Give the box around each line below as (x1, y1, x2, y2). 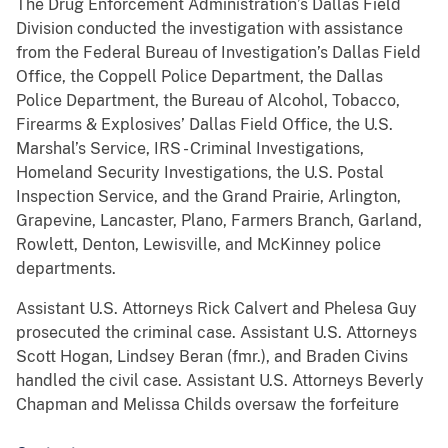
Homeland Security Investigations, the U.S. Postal (16, 163, 384, 183)
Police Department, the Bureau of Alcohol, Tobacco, (16, 91, 400, 111)
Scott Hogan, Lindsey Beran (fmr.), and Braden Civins (16, 347, 408, 367)
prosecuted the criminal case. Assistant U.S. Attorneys (16, 323, 417, 343)
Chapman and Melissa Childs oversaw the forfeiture (16, 395, 399, 415)
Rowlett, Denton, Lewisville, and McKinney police (16, 235, 381, 255)
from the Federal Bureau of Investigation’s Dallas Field (16, 43, 421, 63)
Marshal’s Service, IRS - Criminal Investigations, (16, 139, 364, 159)
